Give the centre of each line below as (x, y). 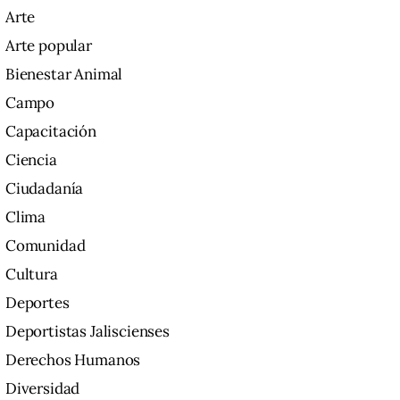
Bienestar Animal (64, 75)
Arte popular (48, 46)
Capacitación (50, 132)
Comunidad (45, 246)
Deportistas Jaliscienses (87, 332)
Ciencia (31, 160)
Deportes (37, 303)
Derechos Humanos (73, 360)
